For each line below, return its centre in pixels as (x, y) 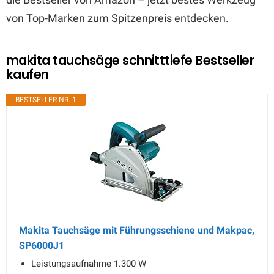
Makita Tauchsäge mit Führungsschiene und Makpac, (137, 230)
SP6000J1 (42, 246)
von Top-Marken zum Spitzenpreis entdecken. (117, 18)
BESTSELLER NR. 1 (46, 100)
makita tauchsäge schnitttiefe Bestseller (130, 60)
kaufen (28, 74)
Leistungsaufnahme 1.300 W (89, 264)
